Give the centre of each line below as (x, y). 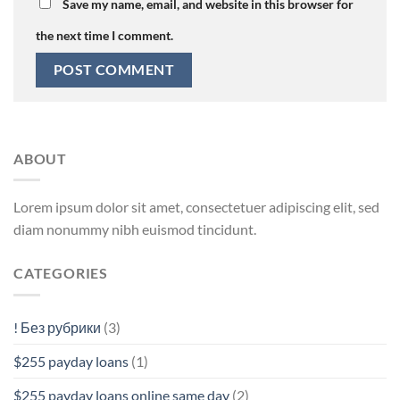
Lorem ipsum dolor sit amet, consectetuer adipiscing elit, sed (196, 207)
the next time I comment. (104, 36)
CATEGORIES (61, 273)
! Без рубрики (57, 327)
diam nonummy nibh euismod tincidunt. (135, 229)
